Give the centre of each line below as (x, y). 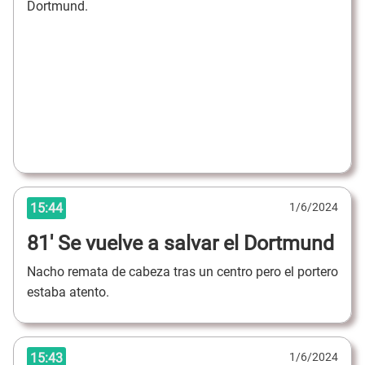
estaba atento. (70, 292)
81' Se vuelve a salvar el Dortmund (180, 244)
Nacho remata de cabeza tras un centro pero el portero (182, 271)
